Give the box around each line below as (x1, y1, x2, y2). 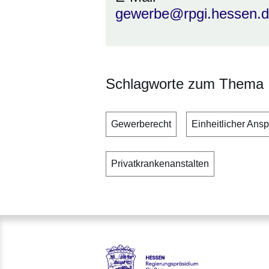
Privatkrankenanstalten (111, 159, 209, 169)
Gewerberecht (111, 119, 171, 129)
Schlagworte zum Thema (106, 76, 264, 92)
